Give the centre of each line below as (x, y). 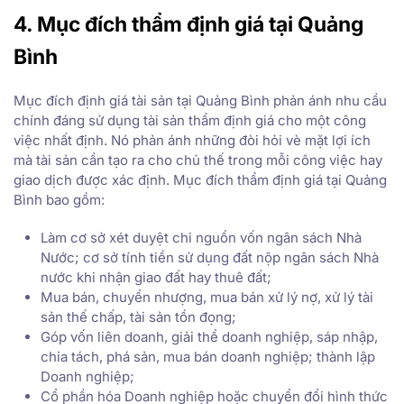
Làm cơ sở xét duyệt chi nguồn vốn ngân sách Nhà (201, 237)
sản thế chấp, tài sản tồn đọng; (138, 317)
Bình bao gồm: (59, 199)
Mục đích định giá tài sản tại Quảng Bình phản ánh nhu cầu (200, 100)
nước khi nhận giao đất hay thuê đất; (156, 277)
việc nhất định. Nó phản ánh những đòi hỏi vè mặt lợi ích (192, 140)
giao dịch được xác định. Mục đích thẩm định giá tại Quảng (200, 179)
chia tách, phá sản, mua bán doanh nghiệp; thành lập (208, 356)
